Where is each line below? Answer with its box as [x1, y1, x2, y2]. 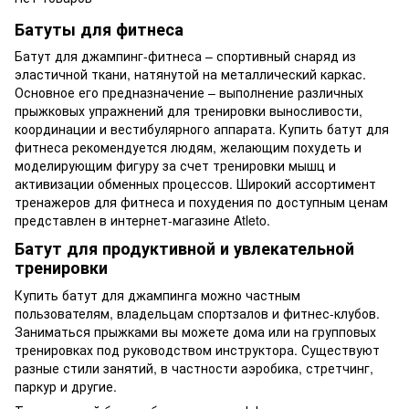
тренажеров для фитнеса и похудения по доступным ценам [15, 193, 388, 212]
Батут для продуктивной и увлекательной [15, 236, 354, 261]
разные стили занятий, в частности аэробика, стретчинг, [15, 358, 373, 377]
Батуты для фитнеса [15, 16, 184, 41]
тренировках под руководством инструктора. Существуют [15, 340, 380, 359]
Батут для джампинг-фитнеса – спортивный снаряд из [15, 47, 356, 66]
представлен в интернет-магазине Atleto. [15, 211, 270, 230]
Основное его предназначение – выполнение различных [15, 83, 363, 102]
